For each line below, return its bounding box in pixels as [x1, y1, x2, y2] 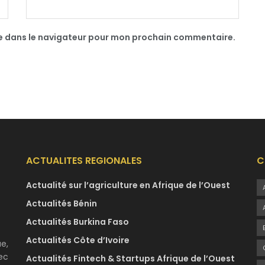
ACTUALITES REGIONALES [26, 154, 142, 168]
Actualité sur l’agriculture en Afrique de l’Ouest [26, 179, 230, 192]
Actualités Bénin [26, 198, 97, 210]
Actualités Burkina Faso [26, 216, 129, 228]
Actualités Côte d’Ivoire [26, 234, 130, 247]
